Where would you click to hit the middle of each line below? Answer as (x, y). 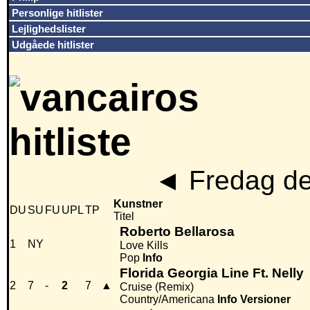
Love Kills (144, 246)
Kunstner (138, 204)
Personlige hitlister (57, 13)
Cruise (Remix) (157, 287)
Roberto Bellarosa (177, 232)
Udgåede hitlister (53, 45)
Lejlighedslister (49, 29)
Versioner (265, 300)
